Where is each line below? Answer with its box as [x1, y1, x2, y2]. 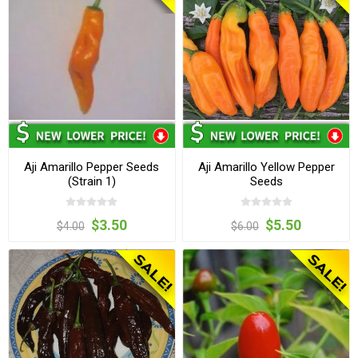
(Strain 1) [67, 173, 116, 189]
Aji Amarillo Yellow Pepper [197, 159, 335, 174]
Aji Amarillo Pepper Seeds [24, 159, 160, 174]
